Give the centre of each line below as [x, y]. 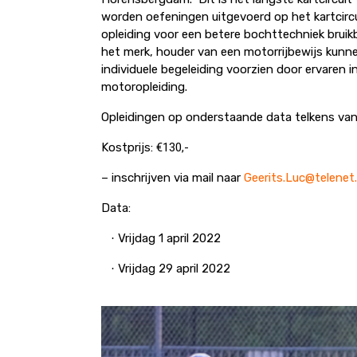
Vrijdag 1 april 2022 [169, 239]
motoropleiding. [144, 87]
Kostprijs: [129, 148]
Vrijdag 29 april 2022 [174, 269]
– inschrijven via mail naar [173, 178]
